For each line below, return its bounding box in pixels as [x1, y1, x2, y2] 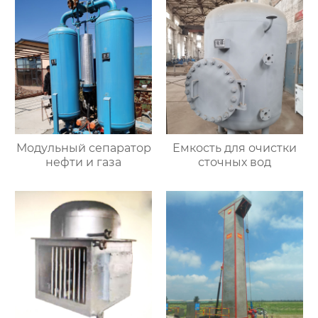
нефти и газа [45, 155, 122, 170]
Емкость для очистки [172, 141, 297, 155]
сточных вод [197, 155, 271, 170]
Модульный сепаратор [16, 141, 151, 155]
